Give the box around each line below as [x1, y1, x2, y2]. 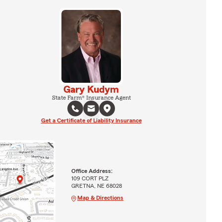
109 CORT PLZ [71, 175, 109, 181]
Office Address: [71, 167, 112, 174]
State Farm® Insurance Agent [52, 94, 131, 101]
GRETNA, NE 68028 [71, 182, 122, 189]
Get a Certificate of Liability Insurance [41, 117, 142, 123]
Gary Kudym [63, 84, 119, 95]
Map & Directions [77, 194, 123, 201]
